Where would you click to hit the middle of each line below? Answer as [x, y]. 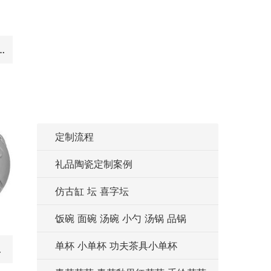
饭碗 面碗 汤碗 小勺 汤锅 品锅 [121, 218]
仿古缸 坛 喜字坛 [92, 191]
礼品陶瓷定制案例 [94, 164]
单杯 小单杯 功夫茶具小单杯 [116, 246]
